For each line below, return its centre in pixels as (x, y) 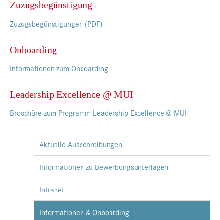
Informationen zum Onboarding (59, 68)
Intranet (52, 190)
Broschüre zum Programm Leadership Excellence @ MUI (98, 113)
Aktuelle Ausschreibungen (81, 144)
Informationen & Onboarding (84, 212)
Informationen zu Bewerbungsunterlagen (104, 167)
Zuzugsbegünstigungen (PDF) (56, 24)
